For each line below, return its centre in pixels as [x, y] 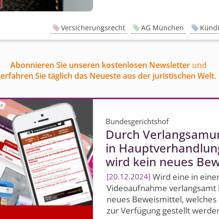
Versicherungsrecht [93, 27]
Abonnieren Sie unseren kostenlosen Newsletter [100, 65]
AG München [162, 27]
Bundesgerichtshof [137, 121]
